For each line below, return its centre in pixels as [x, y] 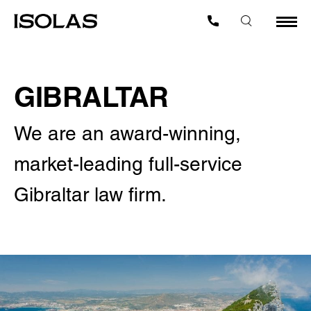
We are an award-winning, [127, 133]
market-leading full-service [128, 164]
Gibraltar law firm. [90, 194]
